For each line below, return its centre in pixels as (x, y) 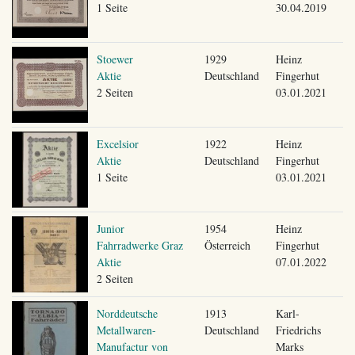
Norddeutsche (127, 313)
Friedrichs (298, 330)
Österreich (227, 245)
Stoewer (115, 59)
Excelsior (117, 143)
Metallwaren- (126, 330)
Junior (110, 228)
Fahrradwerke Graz (139, 245)
